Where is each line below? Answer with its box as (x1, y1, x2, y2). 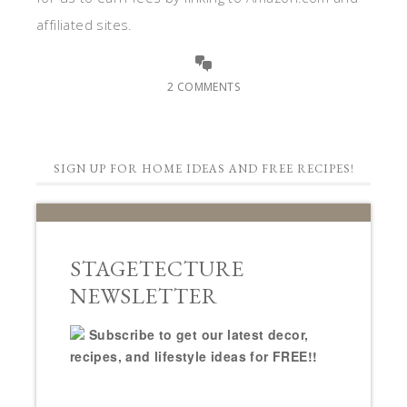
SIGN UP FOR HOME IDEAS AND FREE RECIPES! (53, 161, 354, 177)
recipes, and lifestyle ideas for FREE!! (69, 347, 318, 366)
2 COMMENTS (167, 79, 240, 95)
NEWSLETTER (69, 282, 218, 311)
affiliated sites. (36, 15, 133, 35)
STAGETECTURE (69, 254, 244, 283)
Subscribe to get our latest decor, (88, 325, 309, 344)
